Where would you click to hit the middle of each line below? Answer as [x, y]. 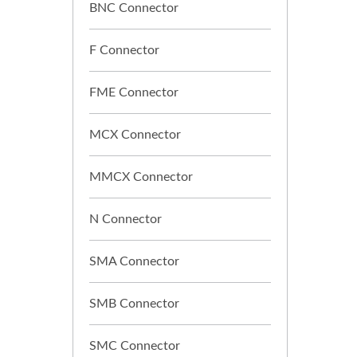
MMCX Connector [141, 177]
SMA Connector [134, 261]
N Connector [126, 219]
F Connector [124, 50]
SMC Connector [135, 346]
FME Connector [134, 92]
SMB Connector [134, 304]
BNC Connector [134, 8]
